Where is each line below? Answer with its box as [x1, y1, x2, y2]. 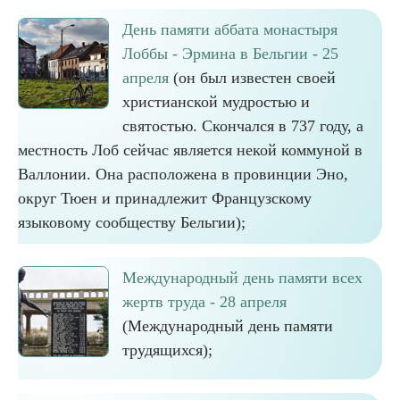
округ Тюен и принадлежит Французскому [18, 189, 312, 207]
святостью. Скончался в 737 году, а [122, 117, 363, 135]
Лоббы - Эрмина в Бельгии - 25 [122, 45, 338, 62]
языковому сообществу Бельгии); [18, 213, 246, 231]
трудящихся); [122, 341, 212, 359]
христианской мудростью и [122, 93, 310, 111]
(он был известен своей [169, 69, 336, 87]
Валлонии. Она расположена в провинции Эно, [18, 165, 348, 183]
